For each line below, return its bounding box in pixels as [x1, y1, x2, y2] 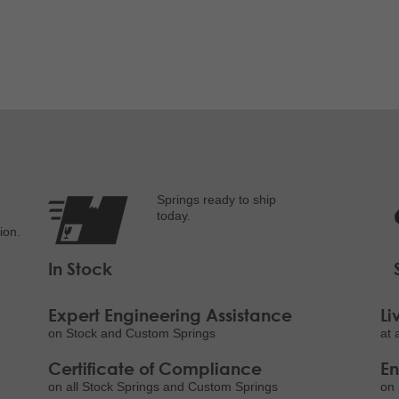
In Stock [48, 258, 113, 279]
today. [156, 209, 191, 223]
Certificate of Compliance [48, 358, 263, 379]
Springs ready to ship [156, 193, 276, 207]
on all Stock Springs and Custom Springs [48, 380, 279, 394]
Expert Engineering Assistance [48, 305, 293, 325]
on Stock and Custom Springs [48, 327, 216, 340]
